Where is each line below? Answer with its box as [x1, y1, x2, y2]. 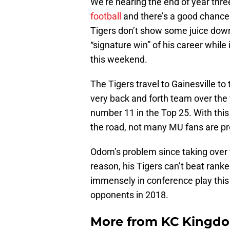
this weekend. [90, 54, 147, 65]
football [90, 11, 121, 22]
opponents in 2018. [90, 189, 168, 201]
